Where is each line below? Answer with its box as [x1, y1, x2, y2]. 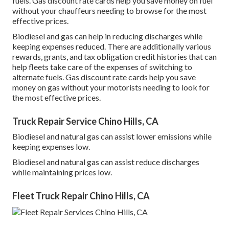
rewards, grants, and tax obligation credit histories [12, 51, 187, 61]
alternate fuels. [12, 72, 65, 82]
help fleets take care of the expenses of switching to [12, 61, 192, 72]
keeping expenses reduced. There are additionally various [12, 41, 211, 51]
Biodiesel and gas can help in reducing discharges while [12, 31, 202, 41]
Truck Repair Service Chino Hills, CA [12, 115, 158, 127]
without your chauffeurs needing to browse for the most [12, 5, 207, 15]
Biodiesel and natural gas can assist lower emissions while [12, 131, 212, 141]
